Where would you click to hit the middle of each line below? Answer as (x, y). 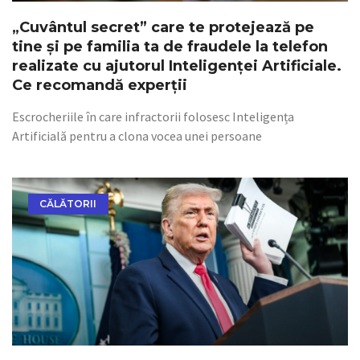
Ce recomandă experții (100, 85)
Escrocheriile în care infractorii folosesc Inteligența (153, 117)
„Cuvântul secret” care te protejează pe (163, 27)
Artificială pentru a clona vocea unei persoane (137, 136)
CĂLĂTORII (68, 204)
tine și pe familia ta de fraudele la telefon (170, 47)
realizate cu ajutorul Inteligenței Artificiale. (177, 66)
